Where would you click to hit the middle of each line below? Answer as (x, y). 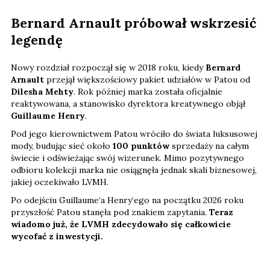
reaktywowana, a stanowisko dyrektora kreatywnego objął (128, 104)
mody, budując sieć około (62, 146)
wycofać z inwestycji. (57, 237)
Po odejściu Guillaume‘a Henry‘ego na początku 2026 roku (127, 200)
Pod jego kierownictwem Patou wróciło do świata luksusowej (134, 134)
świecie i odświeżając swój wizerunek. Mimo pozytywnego (127, 158)
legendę (37, 40)
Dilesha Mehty (42, 92)
